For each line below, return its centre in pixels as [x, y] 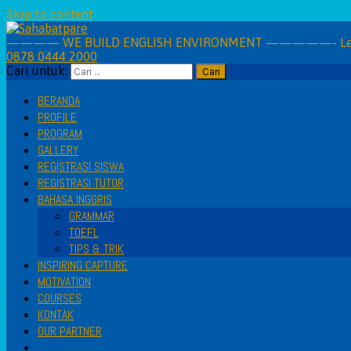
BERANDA [59, 101]
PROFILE [57, 117]
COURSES [60, 298]
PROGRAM [60, 134]
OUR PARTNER [70, 331]
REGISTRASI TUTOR [81, 183]
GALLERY [58, 150]
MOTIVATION [64, 282]
